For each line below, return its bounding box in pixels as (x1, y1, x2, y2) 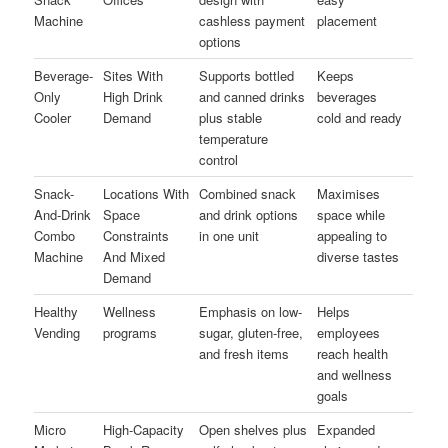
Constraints (103, 225, 170, 245)
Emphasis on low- (199, 301, 303, 321)
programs (103, 322, 158, 342)
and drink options (199, 204, 299, 224)
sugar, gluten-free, (199, 322, 304, 342)
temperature (199, 128, 269, 148)
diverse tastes (317, 246, 400, 266)
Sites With (103, 65, 164, 85)
